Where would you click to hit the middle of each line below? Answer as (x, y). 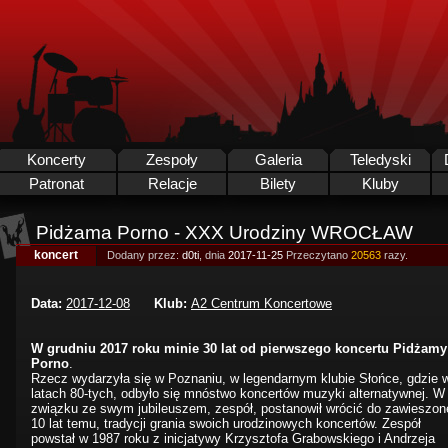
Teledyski (380, 160)
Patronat (56, 184)
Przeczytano (318, 255)
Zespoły (172, 160)
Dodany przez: (144, 255)
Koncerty (56, 160)
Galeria (278, 160)
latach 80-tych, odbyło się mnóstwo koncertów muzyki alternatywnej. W (238, 393)
